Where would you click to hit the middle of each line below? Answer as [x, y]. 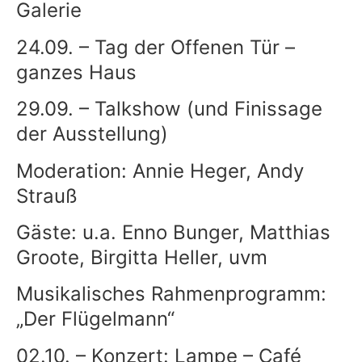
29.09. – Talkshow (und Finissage [169, 109]
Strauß [47, 196]
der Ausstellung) [92, 134]
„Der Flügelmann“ [95, 319]
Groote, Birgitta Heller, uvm [142, 258]
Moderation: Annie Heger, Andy [160, 170]
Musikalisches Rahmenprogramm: [171, 294]
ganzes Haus [76, 72]
